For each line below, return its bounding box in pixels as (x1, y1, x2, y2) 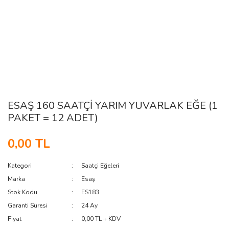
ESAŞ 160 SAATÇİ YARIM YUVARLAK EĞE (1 (8, 99, 218, 112)
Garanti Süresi (8, 201, 48, 210)
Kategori (8, 162, 32, 170)
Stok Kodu (8, 188, 37, 196)
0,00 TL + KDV (81, 215, 121, 223)
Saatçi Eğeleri (81, 162, 120, 170)
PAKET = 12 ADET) (8, 111, 98, 125)
